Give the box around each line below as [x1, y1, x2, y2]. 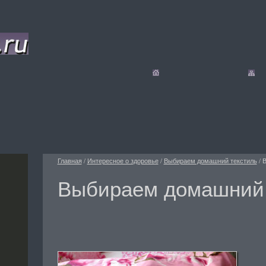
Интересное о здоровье [87, 156, 159, 165]
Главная [57, 156, 82, 165]
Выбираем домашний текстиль [163, 156, 257, 165]
